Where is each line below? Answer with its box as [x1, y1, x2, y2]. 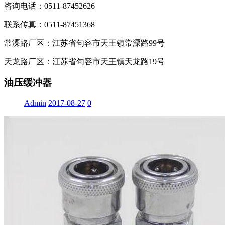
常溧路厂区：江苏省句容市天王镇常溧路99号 [4, 38, 165, 47]
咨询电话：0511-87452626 [4, 1, 95, 10]
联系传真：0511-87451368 [4, 20, 95, 29]
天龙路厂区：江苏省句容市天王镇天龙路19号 [4, 57, 165, 66]
